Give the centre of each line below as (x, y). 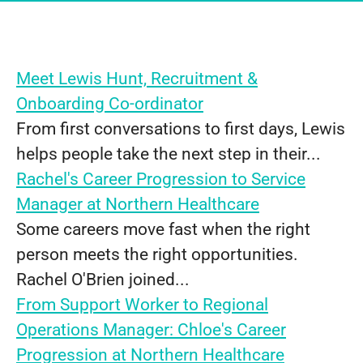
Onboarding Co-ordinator (110, 104)
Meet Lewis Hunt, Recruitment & (137, 79)
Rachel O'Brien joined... (103, 280)
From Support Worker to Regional (142, 305)
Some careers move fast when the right (163, 229)
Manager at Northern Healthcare (138, 204)
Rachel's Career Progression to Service (161, 179)
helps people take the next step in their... (169, 154)
